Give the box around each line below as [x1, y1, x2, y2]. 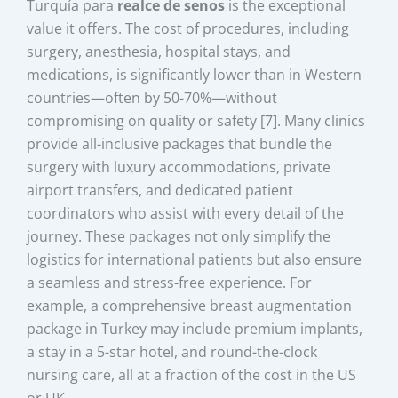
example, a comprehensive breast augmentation [27, 296, 353, 316]
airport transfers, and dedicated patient [27, 180, 294, 201]
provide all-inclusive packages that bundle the [27, 134, 333, 155]
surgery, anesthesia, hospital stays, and [27, 42, 291, 62]
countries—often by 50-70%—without [27, 88, 278, 108]
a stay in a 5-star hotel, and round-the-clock [27, 342, 318, 362]
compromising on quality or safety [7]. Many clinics [27, 111, 366, 131]
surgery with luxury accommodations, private [27, 157, 331, 178]
